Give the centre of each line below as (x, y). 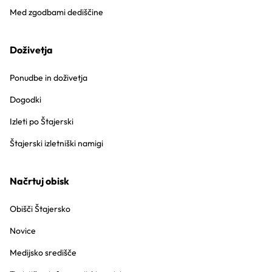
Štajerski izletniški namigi (56, 143)
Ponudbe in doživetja (49, 78)
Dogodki (25, 100)
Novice (23, 231)
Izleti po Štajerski (42, 121)
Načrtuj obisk (39, 181)
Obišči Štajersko (40, 209)
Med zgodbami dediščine (56, 12)
